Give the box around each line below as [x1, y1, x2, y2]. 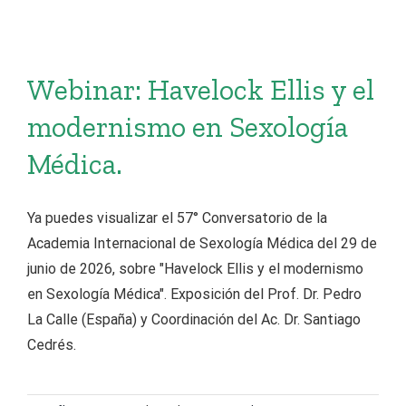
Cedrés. [27, 336, 76, 353]
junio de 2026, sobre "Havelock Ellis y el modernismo [27, 260, 363, 277]
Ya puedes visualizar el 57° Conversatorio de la [27, 209, 327, 227]
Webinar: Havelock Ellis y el [27, 72, 374, 107]
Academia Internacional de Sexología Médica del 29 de [27, 235, 377, 252]
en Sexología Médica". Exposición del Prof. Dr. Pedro [27, 285, 362, 303]
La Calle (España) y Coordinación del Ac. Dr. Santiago [27, 311, 361, 328]
